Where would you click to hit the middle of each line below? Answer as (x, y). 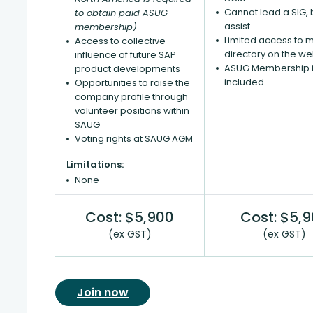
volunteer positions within (132, 111)
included (244, 82)
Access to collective (120, 41)
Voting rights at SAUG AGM (134, 139)
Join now (103, 292)
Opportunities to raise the (132, 83)
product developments (128, 69)
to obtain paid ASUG (121, 13)
